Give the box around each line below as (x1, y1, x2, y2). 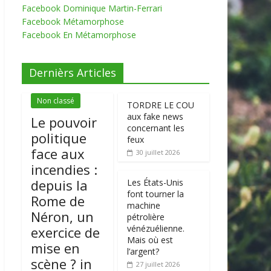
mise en (31, 238, 80, 257)
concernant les (127, 122, 185, 134)
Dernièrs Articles (29, 65, 116, 80)
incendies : (31, 160, 97, 178)
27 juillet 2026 (136, 259, 180, 269)
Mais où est (127, 233, 174, 246)
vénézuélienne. (127, 222, 185, 234)
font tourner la (127, 188, 184, 200)
